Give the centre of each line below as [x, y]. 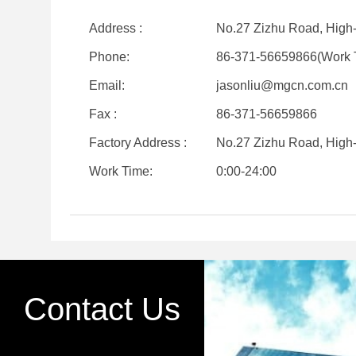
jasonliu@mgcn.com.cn [282, 85]
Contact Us [102, 309]
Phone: [109, 57]
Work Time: [121, 171]
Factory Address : [138, 143]
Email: [107, 85]
